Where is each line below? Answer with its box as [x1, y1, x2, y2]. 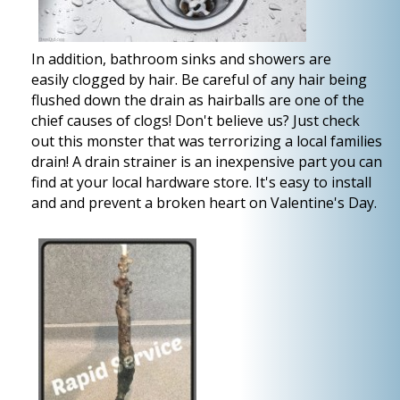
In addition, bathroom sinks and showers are [31, 49, 331, 69]
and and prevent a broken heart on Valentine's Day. [31, 193, 377, 212]
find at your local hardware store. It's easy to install [31, 172, 371, 192]
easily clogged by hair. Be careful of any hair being [31, 70, 367, 89]
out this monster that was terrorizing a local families [31, 131, 382, 151]
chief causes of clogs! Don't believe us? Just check [31, 111, 360, 130]
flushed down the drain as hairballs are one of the [31, 90, 364, 110]
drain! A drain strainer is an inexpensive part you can [31, 152, 382, 171]
